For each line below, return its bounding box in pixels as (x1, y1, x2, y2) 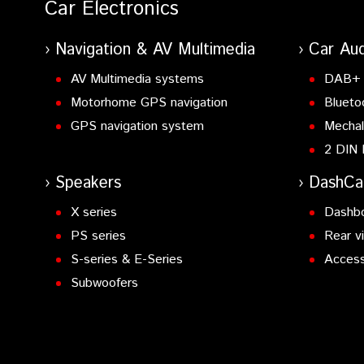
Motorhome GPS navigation (70, 93, 227, 113)
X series (70, 203, 117, 223)
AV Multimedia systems (70, 70, 204, 89)
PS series (70, 227, 126, 246)
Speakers (55, 171, 121, 196)
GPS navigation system (70, 117, 204, 136)
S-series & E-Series (70, 250, 183, 270)
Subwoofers (70, 274, 138, 293)
